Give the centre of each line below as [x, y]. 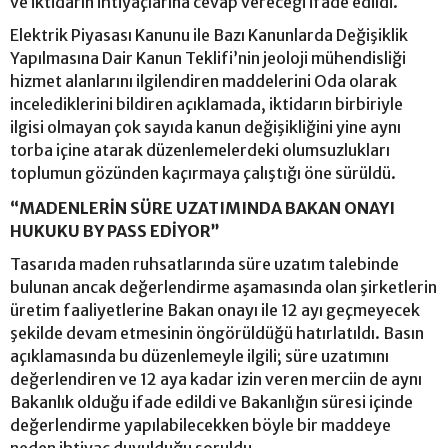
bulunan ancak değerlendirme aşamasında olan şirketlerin [223, 286]
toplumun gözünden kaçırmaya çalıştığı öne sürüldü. [204, 172]
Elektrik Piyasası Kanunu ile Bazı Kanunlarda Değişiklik [209, 34]
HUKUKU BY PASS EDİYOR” [115, 230]
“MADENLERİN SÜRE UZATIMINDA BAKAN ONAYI [202, 207]
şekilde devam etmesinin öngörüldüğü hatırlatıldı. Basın [217, 332]
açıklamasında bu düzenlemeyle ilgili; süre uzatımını [199, 355]
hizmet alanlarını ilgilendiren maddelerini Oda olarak [203, 80]
